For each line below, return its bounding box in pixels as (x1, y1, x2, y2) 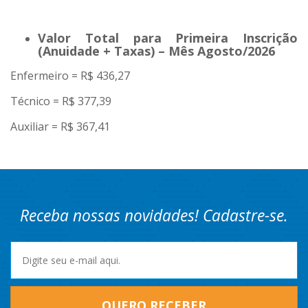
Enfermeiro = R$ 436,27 (10, 68, 130, 84)
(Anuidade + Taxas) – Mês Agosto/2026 (38, 43, 275, 60)
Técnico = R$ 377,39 (10, 93, 111, 109)
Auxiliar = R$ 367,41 (10, 119, 110, 135)
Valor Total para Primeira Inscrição (38, 30, 298, 47)
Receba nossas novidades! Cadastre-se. (20, 205, 288, 227)
